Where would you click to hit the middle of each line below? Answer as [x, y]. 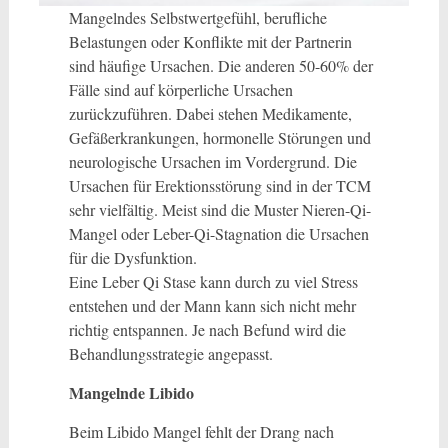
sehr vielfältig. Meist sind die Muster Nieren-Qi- [219, 210]
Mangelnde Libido [131, 393]
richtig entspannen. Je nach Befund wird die [207, 330]
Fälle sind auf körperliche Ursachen [180, 90]
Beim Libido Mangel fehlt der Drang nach [201, 432]
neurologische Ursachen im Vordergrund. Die [212, 162]
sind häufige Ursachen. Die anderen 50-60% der [220, 66]
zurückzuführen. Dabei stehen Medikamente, [210, 114]
